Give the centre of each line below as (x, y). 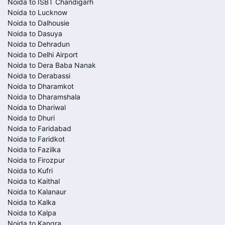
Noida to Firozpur (36, 160)
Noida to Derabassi (39, 76)
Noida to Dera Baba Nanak (52, 65)
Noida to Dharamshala (44, 97)
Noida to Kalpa (32, 213)
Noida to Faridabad (39, 128)
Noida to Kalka (32, 202)
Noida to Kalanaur (37, 192)
